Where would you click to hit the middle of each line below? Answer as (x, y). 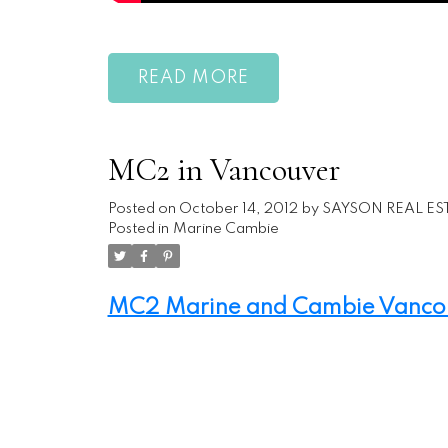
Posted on (143, 209)
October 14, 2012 (238, 209)
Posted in (138, 229)
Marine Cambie (225, 229)
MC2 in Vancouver (223, 170)
